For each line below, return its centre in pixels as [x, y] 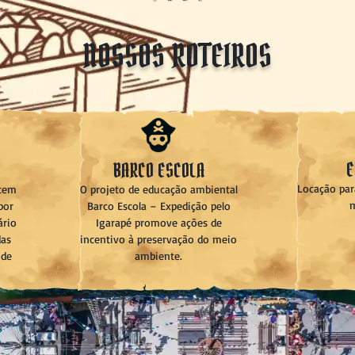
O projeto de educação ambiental [158, 189]
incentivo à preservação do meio [158, 239]
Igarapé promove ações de [158, 222]
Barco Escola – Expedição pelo [158, 205]
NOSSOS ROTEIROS [177, 56]
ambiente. [158, 255]
